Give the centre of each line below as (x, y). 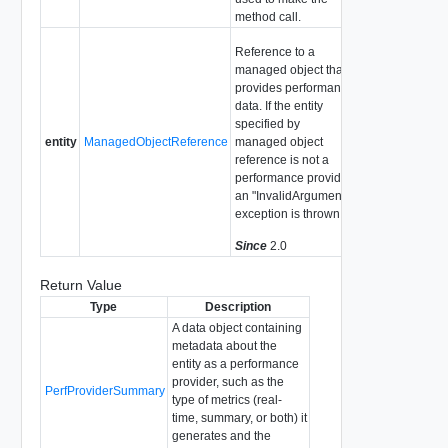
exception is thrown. (288, 213)
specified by (267, 123)
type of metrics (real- (226, 399)
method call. (267, 16)
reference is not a (281, 159)
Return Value (80, 284)
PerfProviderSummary (104, 390)
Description (238, 306)
